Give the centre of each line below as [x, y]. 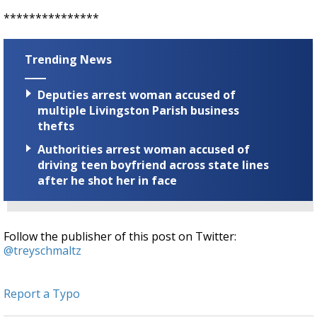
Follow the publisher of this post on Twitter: [120, 237]
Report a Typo [42, 294]
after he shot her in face [107, 181]
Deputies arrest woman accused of [137, 95]
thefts [56, 126]
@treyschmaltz [42, 251]
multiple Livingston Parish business [138, 111]
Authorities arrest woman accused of [144, 150]
